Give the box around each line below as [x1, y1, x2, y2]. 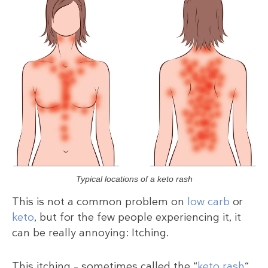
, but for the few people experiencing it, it [34, 210, 241, 225]
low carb [187, 194, 230, 209]
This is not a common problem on [12, 194, 187, 209]
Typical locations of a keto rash [75, 174, 193, 184]
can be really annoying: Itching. [12, 226, 169, 240]
